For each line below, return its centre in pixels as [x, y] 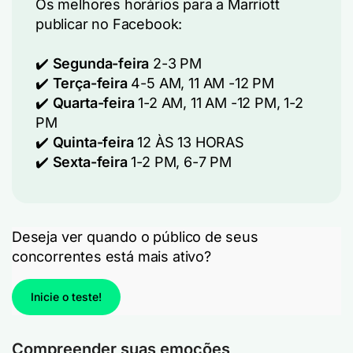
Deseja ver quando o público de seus [135, 237]
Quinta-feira [91, 142]
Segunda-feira [101, 63]
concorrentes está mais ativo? [111, 256]
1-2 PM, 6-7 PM [179, 162]
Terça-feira [90, 83]
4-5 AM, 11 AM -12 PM [201, 83]
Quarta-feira [93, 103]
